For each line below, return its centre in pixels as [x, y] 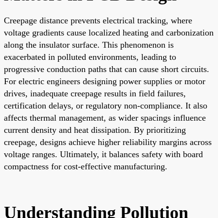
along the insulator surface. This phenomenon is [89, 45]
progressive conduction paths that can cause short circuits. [107, 69]
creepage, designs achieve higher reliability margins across [108, 142]
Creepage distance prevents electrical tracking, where [98, 20]
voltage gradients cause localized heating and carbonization [109, 32]
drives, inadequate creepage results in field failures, [95, 93]
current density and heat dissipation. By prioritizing [95, 130]
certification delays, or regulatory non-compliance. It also [106, 105]
